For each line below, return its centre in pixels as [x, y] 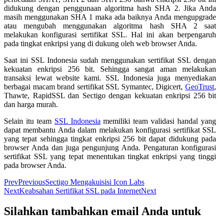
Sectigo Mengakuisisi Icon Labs [95, 182]
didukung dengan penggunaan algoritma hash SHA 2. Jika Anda [110, 8]
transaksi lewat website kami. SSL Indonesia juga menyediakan [110, 78]
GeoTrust [200, 86]
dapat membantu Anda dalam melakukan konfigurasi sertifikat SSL [110, 130]
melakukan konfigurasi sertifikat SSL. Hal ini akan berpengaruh [110, 34]
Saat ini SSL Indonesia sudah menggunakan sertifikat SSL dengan [110, 60]
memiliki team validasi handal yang [158, 121]
